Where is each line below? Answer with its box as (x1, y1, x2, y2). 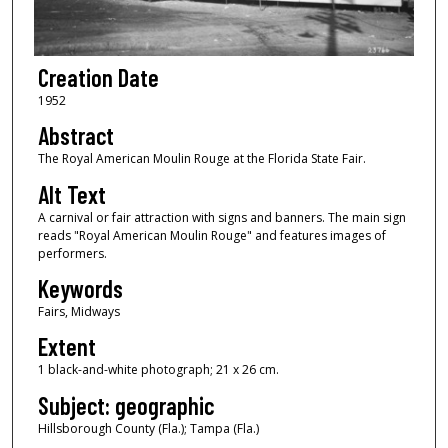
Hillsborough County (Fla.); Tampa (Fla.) (37, 419, 259, 437)
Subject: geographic (37, 390, 214, 420)
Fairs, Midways (37, 303, 120, 321)
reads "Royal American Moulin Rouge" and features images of (37, 226, 386, 244)
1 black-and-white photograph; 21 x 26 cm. (37, 361, 279, 379)
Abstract (37, 121, 114, 151)
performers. (37, 244, 107, 262)
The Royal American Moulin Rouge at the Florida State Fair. (37, 150, 366, 168)
